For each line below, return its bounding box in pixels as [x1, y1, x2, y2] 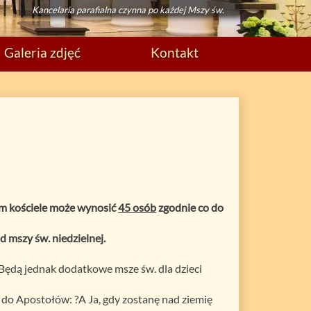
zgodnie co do [156, 200, 224, 214]
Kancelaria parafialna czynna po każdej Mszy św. [31, 4, 224, 15]
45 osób [118, 200, 156, 214]
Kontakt [150, 44, 199, 60]
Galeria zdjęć [4, 44, 81, 60]
